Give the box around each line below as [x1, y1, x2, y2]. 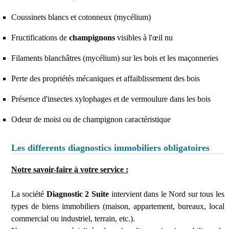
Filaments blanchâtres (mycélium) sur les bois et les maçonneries [11, 53, 218, 62]
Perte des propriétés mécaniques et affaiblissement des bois [11, 74, 200, 83]
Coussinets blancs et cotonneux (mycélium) [11, 12, 151, 21]
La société [11, 189, 47, 198]
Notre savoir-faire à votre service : [11, 165, 128, 174]
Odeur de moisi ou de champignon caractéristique [11, 114, 171, 124]
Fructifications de [11, 33, 69, 42]
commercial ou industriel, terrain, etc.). [11, 214, 135, 223]
